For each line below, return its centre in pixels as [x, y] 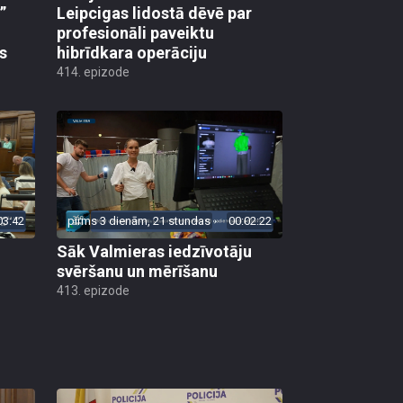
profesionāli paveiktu [135, 33]
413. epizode [93, 290]
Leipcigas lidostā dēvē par [154, 13]
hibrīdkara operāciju [132, 53]
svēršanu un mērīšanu [137, 271]
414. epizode [93, 72]
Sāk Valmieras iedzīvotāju [154, 251]
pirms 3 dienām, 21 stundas [139, 220]
